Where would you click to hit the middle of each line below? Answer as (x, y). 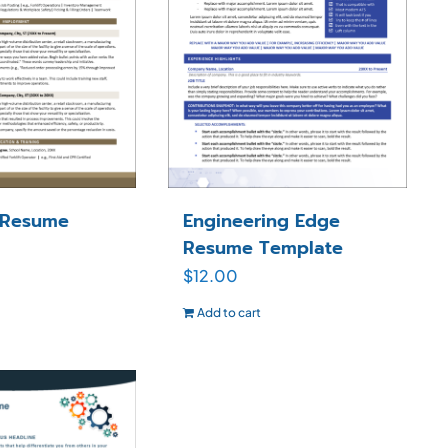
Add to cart (228, 313)
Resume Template (262, 248)
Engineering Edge (261, 221)
